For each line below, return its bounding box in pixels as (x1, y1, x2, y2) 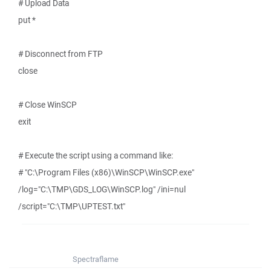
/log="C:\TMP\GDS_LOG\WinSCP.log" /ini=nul (18, 184, 186, 195)
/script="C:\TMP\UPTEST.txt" (18, 201, 125, 212)
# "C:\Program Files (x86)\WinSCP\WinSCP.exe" (18, 167, 194, 178)
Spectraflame (73, 254, 119, 264)
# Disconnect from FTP (18, 48, 103, 59)
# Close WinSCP (18, 99, 77, 110)
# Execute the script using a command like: (18, 150, 173, 161)
